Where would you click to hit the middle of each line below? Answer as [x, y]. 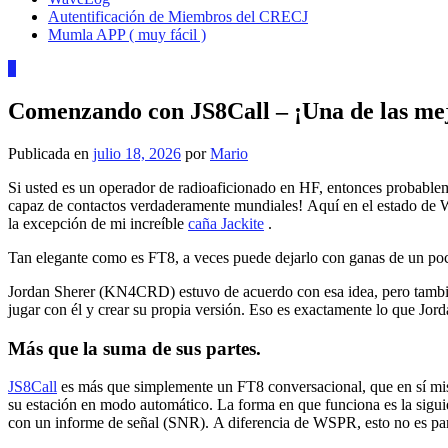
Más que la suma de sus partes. [134, 348]
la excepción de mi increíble [98, 223]
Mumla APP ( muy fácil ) [127, 34]
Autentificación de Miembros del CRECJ [178, 16]
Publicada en [50, 153]
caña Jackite [226, 223]
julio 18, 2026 [137, 153]
